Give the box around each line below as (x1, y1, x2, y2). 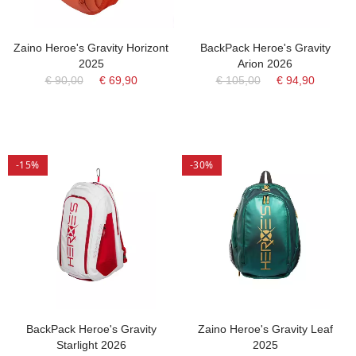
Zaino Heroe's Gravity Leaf (197, 323, 333, 335)
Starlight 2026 (56, 339, 126, 351)
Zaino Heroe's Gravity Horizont (14, 41, 168, 54)
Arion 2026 (238, 57, 292, 70)
